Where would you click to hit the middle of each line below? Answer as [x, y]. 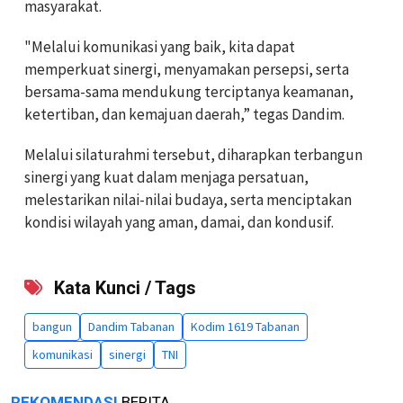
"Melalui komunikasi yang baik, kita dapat [160, 46]
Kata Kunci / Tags [123, 287]
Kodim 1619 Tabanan [245, 326]
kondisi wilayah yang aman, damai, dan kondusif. [179, 222]
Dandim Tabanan [131, 326]
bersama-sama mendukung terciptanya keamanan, [189, 91]
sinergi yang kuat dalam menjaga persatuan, [166, 177]
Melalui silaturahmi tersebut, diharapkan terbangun [193, 154]
